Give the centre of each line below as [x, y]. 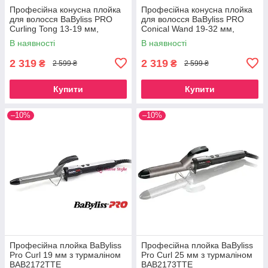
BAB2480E [30, 38]
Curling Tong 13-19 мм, [54, 28]
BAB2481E [162, 38]
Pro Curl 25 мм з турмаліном [197, 255]
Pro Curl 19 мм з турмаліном [65, 255]
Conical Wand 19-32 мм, [188, 28]
